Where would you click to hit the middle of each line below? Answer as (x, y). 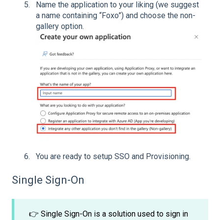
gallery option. (60, 26)
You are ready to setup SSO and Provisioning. (113, 156)
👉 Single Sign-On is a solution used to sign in (109, 214)
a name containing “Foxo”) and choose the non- (116, 15)
